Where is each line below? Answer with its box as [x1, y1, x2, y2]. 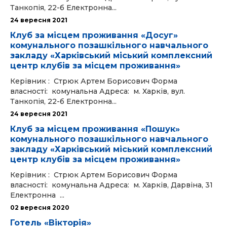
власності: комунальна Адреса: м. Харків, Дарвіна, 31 [10, 180, 213, 190]
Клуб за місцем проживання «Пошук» [10, 124, 180, 134]
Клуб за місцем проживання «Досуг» [10, 30, 178, 40]
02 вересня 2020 [10, 204, 69, 211]
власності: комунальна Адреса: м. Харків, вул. [10, 87, 185, 96]
